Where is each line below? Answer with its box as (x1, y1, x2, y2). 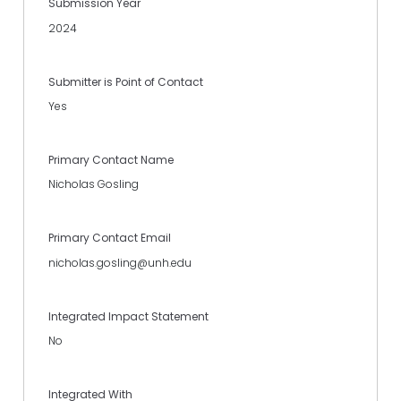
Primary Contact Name (48, 152, 174, 168)
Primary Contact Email (48, 230, 171, 246)
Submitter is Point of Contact (48, 73, 203, 90)
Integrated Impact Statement (48, 308, 209, 324)
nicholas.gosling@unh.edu (48, 254, 192, 270)
